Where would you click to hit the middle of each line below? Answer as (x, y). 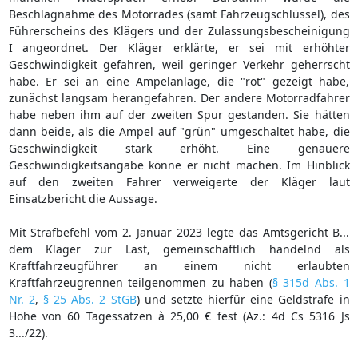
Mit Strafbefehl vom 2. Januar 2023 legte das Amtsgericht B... (179, 232)
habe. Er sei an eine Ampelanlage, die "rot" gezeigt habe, (179, 81)
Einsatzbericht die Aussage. (83, 198)
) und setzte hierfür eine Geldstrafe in (243, 299)
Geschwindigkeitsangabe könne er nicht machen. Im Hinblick (179, 165)
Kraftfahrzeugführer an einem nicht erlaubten (179, 265)
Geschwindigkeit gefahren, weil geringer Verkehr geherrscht (179, 64)
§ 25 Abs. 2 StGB (89, 299)
